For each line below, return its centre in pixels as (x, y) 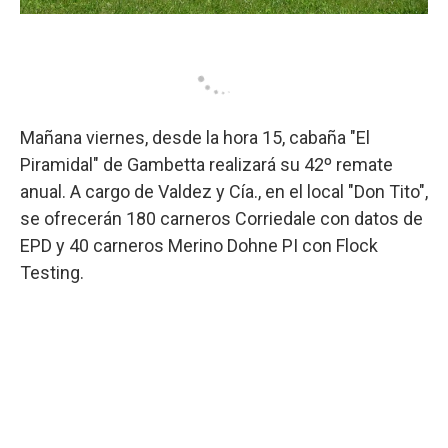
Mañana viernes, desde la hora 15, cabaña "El (195, 137)
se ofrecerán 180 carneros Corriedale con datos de (221, 218)
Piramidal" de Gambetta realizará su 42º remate (206, 164)
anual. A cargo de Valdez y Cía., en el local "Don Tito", (224, 191)
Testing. (52, 272)
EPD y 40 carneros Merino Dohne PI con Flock (199, 245)
